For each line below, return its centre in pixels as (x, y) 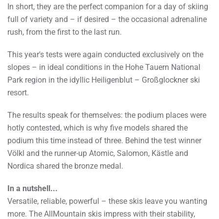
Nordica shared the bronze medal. (65, 166)
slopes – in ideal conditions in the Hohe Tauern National (104, 67)
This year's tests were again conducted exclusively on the (105, 54)
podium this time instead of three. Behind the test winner (104, 140)
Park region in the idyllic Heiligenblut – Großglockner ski (104, 80)
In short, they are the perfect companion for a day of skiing (108, 6)
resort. (18, 92)
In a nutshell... (33, 188)
